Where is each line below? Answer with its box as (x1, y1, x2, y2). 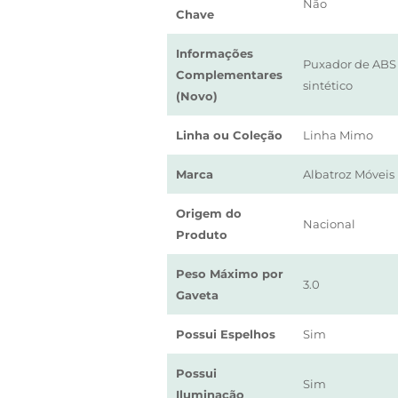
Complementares (176, 68, 283, 82)
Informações (176, 46, 253, 60)
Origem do (176, 206, 242, 220)
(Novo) (176, 89, 218, 103)
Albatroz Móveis (303, 167, 394, 181)
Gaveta (176, 288, 219, 302)
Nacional (303, 217, 355, 231)
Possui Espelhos (176, 327, 275, 341)
